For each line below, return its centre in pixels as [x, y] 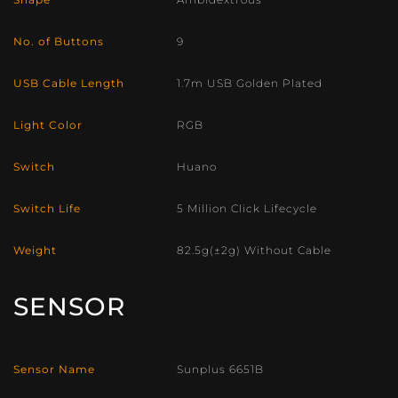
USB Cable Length [69, 83]
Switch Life [47, 208]
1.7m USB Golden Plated [250, 83]
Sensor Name [54, 369]
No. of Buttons [59, 41]
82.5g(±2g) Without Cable [254, 250]
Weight [35, 250]
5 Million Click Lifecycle [247, 208]
